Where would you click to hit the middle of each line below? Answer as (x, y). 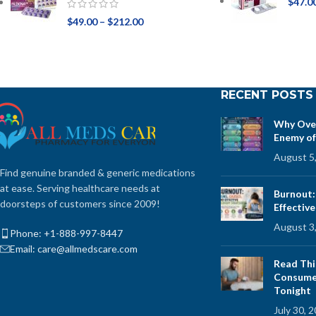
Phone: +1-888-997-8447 (66, 233)
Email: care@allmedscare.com (74, 249)
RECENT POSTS (267, 95)
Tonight (292, 291)
